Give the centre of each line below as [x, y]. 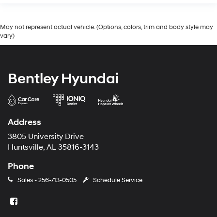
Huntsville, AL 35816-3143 [53, 147]
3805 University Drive [46, 137]
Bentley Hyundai [63, 78]
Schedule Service [118, 180]
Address [24, 122]
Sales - [27, 180]
